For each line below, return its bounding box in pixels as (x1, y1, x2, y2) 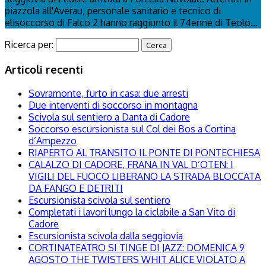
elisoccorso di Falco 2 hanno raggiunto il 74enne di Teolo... (5, 16, 258, 28)
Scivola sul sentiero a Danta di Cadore (28, 111, 190, 123)
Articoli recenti (5, 62, 83, 77)
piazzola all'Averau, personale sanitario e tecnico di (5, 4, 221, 17)
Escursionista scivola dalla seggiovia (28, 230, 183, 242)
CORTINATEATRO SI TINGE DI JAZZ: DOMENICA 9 (28, 242, 245, 254)
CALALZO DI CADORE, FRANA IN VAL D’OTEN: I (28, 159, 233, 170)
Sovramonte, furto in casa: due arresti (28, 87, 188, 99)
